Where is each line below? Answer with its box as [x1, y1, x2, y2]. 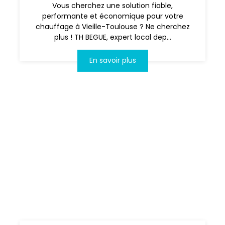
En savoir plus [89, 55, 136, 66]
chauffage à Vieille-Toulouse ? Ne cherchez [35, 21, 190, 32]
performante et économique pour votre [42, 11, 183, 21]
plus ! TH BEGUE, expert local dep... [54, 32, 171, 42]
